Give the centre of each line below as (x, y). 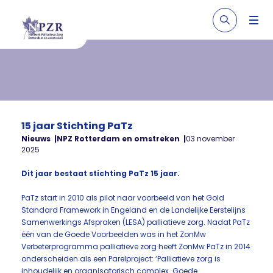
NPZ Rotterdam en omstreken (118, 139)
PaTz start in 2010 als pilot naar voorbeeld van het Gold (123, 198)
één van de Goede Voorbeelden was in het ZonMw (114, 234)
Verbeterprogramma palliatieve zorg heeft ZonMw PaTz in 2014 (136, 246)
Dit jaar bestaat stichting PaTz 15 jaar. (101, 173)
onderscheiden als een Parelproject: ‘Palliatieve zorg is (121, 259)
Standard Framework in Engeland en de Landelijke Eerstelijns (133, 210)
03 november (210, 139)
